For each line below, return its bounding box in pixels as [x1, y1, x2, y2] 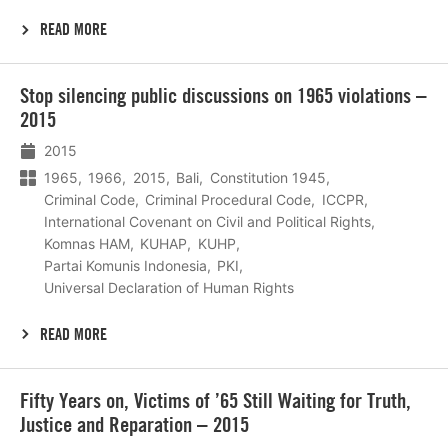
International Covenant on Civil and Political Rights [44, 212, 371, 230]
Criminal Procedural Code [145, 190, 312, 208]
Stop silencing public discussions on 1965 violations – [20, 83, 427, 109]
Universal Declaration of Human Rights [44, 278, 294, 296]
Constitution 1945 [209, 168, 326, 186]
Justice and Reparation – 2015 [20, 411, 249, 437]
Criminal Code [44, 190, 135, 208]
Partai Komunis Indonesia [44, 256, 207, 274]
